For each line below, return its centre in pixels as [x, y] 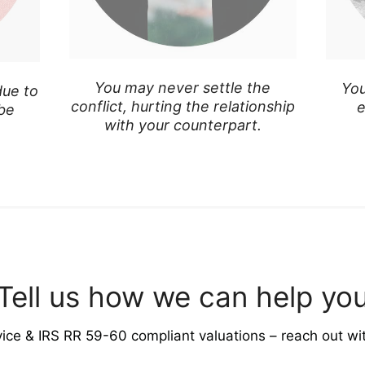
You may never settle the [182, 88]
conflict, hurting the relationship [182, 107]
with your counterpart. [182, 125]
